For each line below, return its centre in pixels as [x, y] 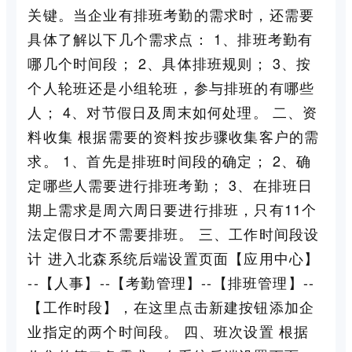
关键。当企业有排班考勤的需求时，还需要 [171, 14]
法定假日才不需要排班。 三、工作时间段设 [174, 233]
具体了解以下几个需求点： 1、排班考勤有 [170, 38]
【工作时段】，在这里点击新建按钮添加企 [171, 306]
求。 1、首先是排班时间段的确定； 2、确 [170, 160]
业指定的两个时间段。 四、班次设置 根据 [169, 330]
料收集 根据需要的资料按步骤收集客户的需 [174, 136]
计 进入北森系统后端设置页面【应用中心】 [174, 257]
